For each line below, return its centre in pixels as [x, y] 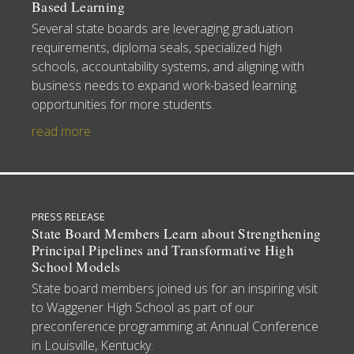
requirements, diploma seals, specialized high [157, 47]
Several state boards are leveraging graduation [162, 28]
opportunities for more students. [123, 104]
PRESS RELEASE [68, 216]
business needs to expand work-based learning [164, 85]
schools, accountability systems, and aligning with [168, 66]
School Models [76, 266]
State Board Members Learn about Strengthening [177, 233]
